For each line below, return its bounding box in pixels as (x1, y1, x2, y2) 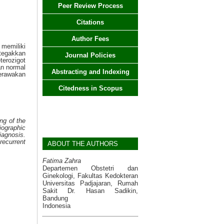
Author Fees (71, 35, 109, 42)
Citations (76, 18, 104, 26)
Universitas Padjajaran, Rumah (42, 179, 138, 187)
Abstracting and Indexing (51, 68, 129, 75)
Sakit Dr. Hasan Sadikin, (42, 186, 138, 194)
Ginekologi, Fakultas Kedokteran (42, 171, 138, 179)
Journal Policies (65, 51, 115, 59)
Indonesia (42, 201, 70, 209)
